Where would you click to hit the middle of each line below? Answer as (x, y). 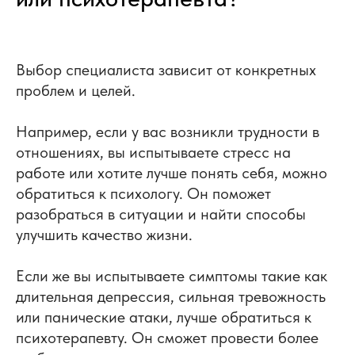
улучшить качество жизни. (104, 234)
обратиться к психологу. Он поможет (143, 193)
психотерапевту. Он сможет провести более (167, 337)
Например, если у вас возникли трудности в (168, 131)
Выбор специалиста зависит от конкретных (166, 69)
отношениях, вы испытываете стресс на (153, 152)
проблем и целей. (76, 90)
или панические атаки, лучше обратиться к (164, 317)
